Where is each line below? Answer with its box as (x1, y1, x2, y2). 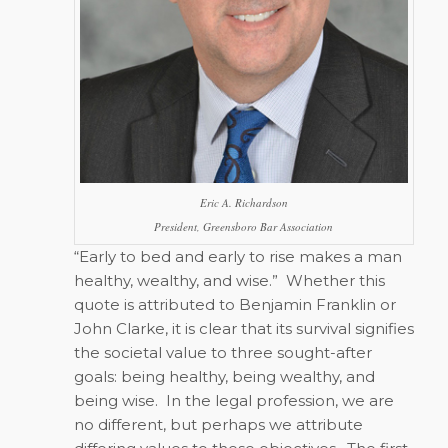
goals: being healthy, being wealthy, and (73, 366, 375, 386)
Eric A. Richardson (199, 194, 288, 210)
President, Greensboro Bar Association (154, 218, 334, 234)
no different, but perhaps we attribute (73, 414, 363, 434)
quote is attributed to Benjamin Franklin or (73, 294, 396, 314)
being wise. (73, 390, 158, 410)
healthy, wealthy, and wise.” (73, 270, 278, 290)
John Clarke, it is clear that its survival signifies (73, 318, 414, 338)
